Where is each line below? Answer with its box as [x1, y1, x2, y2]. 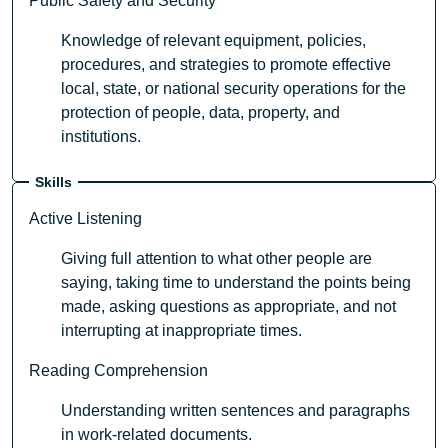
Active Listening [29, 210, 142, 228]
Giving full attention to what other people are [61, 250, 372, 268]
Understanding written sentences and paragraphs [61, 402, 410, 420]
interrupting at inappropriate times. [61, 322, 302, 340]
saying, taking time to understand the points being [61, 274, 411, 292]
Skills [35, 173, 72, 190]
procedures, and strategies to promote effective [61, 56, 391, 74]
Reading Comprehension [29, 362, 208, 380]
